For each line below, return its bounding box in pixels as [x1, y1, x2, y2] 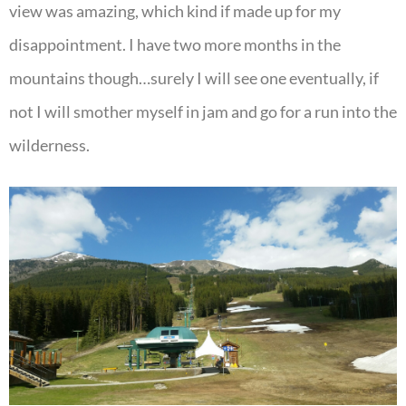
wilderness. [9, 135, 90, 156]
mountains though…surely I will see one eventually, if [9, 68, 379, 89]
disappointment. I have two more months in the [9, 34, 341, 55]
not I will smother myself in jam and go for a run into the [9, 101, 397, 122]
